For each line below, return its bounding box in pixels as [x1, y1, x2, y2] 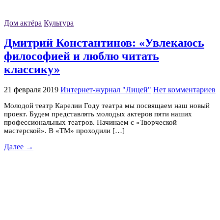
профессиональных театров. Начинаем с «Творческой [4, 118, 177, 127]
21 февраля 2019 [4, 85, 58, 94]
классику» [4, 63, 60, 76]
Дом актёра [4, 18, 42, 27]
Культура [44, 18, 74, 27]
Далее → [4, 142, 33, 151]
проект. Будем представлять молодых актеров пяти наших [4, 110, 194, 118]
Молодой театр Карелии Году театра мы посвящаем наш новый [4, 102, 210, 110]
